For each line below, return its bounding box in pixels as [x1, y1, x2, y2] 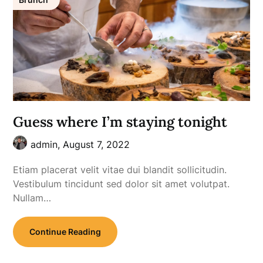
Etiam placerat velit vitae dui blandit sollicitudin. [13, 164, 227, 176]
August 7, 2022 [63, 139, 130, 151]
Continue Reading [29, 227, 102, 237]
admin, [31, 139, 63, 151]
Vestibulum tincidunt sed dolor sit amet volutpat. [13, 178, 230, 190]
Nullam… [13, 192, 52, 204]
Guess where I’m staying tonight [13, 113, 228, 131]
